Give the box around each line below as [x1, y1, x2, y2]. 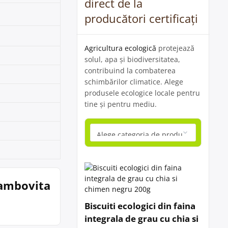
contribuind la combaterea [84, 66, 176, 75]
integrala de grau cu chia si [84, 213, 198, 224]
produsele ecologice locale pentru [84, 88, 200, 98]
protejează [156, 43, 194, 53]
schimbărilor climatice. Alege [84, 77, 183, 87]
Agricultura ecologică [84, 43, 156, 53]
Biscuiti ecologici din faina [84, 200, 195, 212]
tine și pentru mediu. [84, 99, 157, 109]
